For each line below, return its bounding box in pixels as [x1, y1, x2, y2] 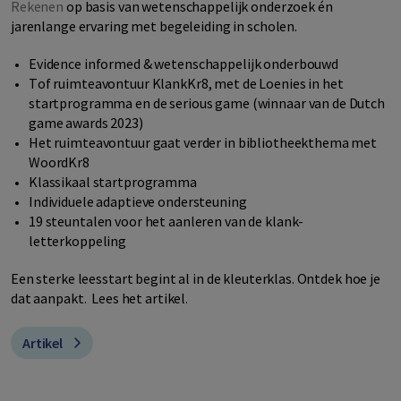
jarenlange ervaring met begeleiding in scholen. [11, 17, 298, 36]
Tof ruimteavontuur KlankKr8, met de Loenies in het [29, 74, 344, 93]
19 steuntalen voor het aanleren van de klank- [29, 212, 304, 231]
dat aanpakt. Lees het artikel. [11, 289, 189, 308]
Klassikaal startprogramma [29, 173, 197, 192]
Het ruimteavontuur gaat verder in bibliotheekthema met [29, 133, 378, 152]
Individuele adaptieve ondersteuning [29, 192, 247, 211]
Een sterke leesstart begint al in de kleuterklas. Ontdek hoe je [11, 269, 380, 288]
